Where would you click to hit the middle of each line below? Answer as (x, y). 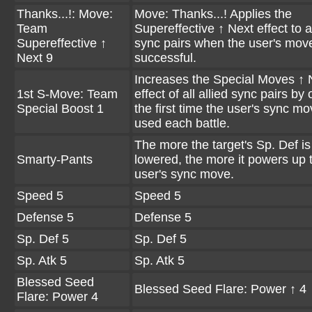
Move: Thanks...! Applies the (213, 14)
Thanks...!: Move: (65, 14)
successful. (165, 58)
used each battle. (182, 123)
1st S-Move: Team (67, 94)
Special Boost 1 (60, 109)
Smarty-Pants (55, 159)
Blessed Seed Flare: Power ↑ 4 (220, 289)
